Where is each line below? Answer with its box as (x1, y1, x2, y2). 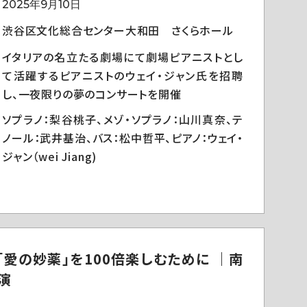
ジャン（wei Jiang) (2, 148, 97, 164)
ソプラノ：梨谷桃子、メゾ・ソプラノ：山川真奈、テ (2, 111, 243, 127)
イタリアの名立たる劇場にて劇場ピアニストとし (2, 49, 243, 65)
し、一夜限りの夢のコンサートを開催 (2, 86, 182, 102)
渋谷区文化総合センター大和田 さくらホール (2, 22, 234, 38)
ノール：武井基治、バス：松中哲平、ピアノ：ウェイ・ (2, 130, 243, 146)
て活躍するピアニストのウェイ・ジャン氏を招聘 (2, 67, 243, 84)
